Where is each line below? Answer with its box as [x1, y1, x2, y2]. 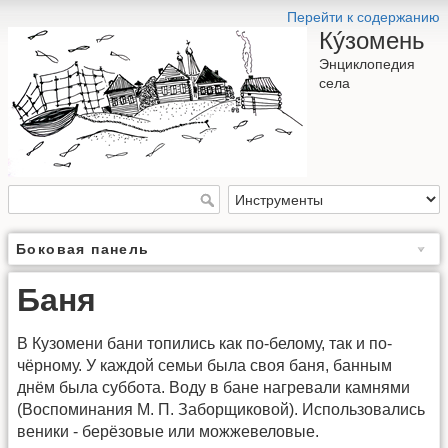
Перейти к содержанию [287, 9, 440, 25]
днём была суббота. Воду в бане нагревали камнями [17, 379, 410, 397]
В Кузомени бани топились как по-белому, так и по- [17, 335, 392, 353]
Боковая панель [16, 241, 150, 258]
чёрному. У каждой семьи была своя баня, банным [17, 357, 392, 375]
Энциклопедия [319, 56, 415, 72]
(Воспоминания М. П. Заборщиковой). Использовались [17, 401, 425, 419]
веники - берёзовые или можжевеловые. [17, 423, 319, 441]
